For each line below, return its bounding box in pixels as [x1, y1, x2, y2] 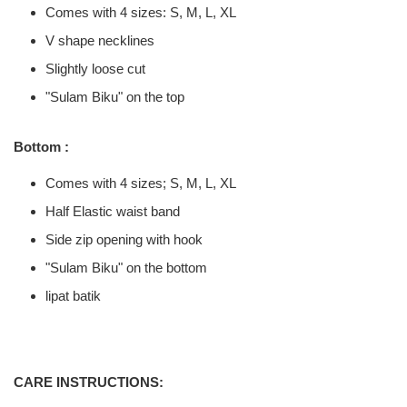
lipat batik [45, 287, 101, 303]
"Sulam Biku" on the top [45, 88, 184, 104]
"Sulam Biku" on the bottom [45, 259, 211, 275]
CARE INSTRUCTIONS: [14, 373, 164, 390]
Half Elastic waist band [45, 203, 180, 219]
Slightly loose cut [45, 60, 149, 76]
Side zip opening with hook [45, 231, 203, 247]
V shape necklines [45, 32, 158, 48]
